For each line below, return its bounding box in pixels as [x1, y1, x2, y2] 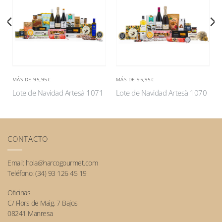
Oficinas [7, 188, 30, 198]
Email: [7, 158, 26, 167]
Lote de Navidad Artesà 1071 [12, 88, 104, 98]
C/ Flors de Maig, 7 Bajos [7, 198, 78, 208]
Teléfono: [7, 168, 35, 178]
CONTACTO [7, 133, 49, 144]
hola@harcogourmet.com [25, 158, 98, 167]
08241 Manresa [7, 209, 53, 219]
